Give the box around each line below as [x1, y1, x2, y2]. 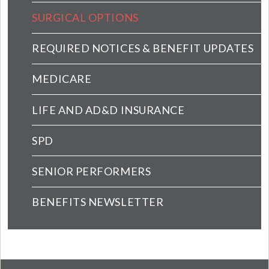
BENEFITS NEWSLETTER [32, 195, 164, 209]
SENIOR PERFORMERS [32, 165, 151, 178]
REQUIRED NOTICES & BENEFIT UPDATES [32, 41, 254, 55]
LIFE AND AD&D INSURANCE [32, 103, 185, 116]
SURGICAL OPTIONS [32, 10, 139, 24]
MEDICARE [32, 72, 92, 86]
